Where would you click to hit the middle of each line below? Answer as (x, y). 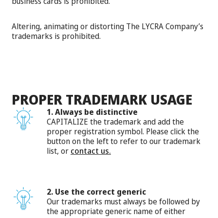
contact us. (91, 151)
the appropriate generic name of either (116, 211)
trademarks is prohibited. (56, 36)
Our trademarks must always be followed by (123, 201)
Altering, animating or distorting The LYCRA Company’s (108, 26)
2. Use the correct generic (96, 191)
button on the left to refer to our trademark (124, 141)
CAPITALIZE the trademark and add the (115, 121)
